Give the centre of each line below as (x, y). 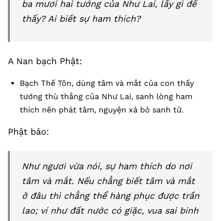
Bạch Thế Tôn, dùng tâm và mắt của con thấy (107, 83)
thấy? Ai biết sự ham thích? (81, 18)
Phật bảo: (28, 131)
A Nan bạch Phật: (45, 61)
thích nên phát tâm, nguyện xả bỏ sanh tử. (102, 110)
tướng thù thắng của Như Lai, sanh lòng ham (106, 96)
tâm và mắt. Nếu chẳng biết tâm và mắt (108, 181)
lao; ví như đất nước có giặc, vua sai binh (110, 210)
